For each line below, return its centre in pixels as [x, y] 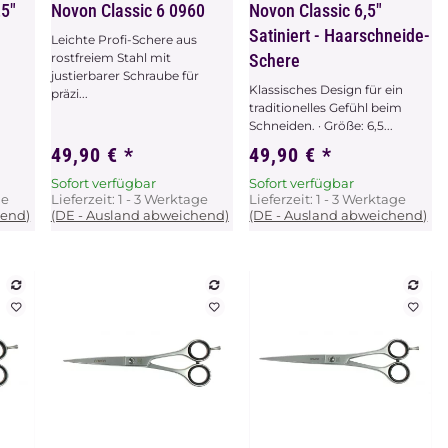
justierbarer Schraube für [124, 75]
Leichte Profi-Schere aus [123, 39]
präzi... [69, 93]
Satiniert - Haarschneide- [340, 35]
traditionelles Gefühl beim [326, 107]
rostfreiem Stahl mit [110, 57]
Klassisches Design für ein [326, 89]
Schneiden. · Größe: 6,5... [321, 125]
